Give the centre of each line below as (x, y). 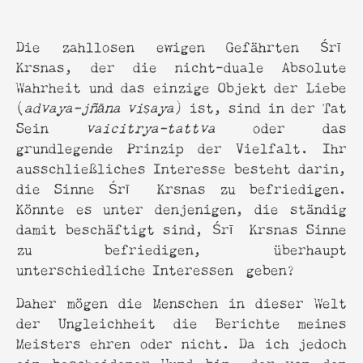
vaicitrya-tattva (151, 126)
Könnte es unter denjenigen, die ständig (181, 207)
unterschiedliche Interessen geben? (156, 268)
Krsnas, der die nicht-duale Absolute (181, 66)
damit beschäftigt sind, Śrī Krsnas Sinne (181, 228)
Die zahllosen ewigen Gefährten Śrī (181, 45)
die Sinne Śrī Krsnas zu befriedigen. (181, 187)
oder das (280, 126)
